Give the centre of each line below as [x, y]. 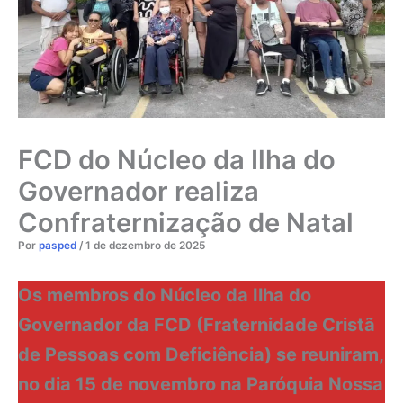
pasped [59, 246]
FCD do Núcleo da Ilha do [177, 160]
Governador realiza [139, 192]
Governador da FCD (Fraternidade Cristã [197, 324]
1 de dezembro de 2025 [145, 246]
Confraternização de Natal [186, 223]
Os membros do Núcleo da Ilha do [165, 295]
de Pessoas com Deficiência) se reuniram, [201, 354]
